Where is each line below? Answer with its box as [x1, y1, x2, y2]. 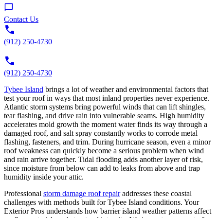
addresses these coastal [120, 189, 192, 198]
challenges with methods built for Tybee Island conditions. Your [4, 198, 199, 207]
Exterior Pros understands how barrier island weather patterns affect [4, 207, 211, 216]
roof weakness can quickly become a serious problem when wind [4, 146, 204, 155]
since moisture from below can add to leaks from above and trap [4, 164, 200, 173]
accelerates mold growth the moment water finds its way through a [4, 120, 207, 129]
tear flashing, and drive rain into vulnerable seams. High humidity [4, 111, 204, 120]
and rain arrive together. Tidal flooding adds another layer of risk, [4, 155, 203, 164]
